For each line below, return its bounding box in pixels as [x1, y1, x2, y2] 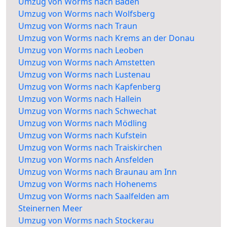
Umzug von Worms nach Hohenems [18, 178, 157, 190]
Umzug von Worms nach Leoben [18, 45, 143, 56]
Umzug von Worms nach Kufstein [18, 130, 147, 141]
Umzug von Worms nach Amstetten [18, 57, 155, 68]
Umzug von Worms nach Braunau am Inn [18, 166, 177, 178]
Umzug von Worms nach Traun [18, 20, 137, 32]
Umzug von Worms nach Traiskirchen [18, 142, 162, 154]
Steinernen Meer [18, 203, 83, 214]
